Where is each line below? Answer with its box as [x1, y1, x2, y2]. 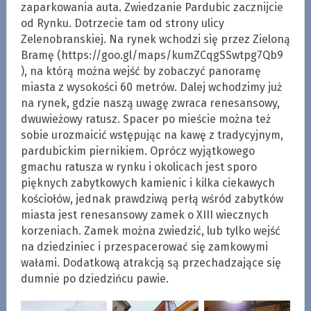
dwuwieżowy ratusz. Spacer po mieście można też [20, 112, 271, 126]
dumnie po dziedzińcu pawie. [20, 271, 169, 285]
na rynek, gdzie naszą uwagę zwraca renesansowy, [20, 96, 280, 110]
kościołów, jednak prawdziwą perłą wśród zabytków [20, 192, 283, 205]
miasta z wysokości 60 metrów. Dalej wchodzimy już [20, 80, 282, 94]
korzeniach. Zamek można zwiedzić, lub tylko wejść [20, 224, 280, 237]
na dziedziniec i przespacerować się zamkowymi [20, 239, 268, 253]
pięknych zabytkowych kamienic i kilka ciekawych [20, 176, 275, 190]
